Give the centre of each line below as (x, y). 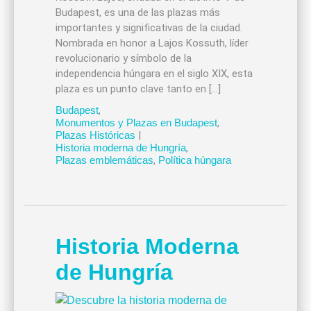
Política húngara (194, 160)
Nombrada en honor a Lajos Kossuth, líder (152, 43)
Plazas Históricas (95, 135)
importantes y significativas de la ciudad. (149, 28)
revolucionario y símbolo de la (123, 59)
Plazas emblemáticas (104, 160)
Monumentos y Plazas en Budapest (136, 123)
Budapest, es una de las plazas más (137, 13)
